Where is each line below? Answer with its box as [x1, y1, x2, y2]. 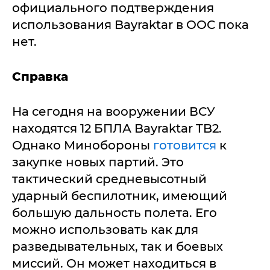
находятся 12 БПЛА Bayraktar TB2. [12, 121, 222, 136]
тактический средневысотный [12, 172, 207, 186]
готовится [153, 138, 216, 152]
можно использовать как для [12, 222, 198, 237]
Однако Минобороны [12, 138, 153, 152]
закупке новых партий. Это [12, 155, 184, 169]
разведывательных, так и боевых [12, 239, 223, 254]
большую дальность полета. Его [12, 206, 217, 220]
